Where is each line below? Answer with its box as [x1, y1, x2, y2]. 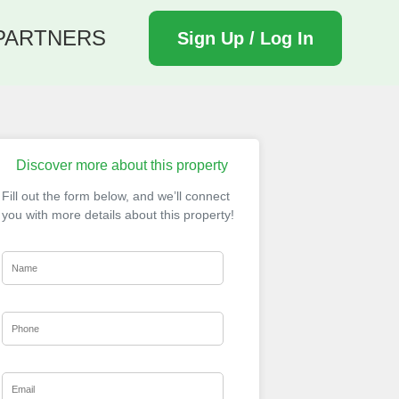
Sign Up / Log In [177, 28, 313, 48]
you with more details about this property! [2, 208, 234, 222]
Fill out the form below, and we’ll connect [2, 189, 230, 203]
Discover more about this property [15, 158, 228, 173]
